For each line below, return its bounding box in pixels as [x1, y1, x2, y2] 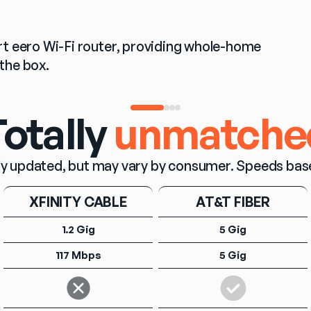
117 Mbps [55, 249, 101, 262]
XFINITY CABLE [29, 193, 127, 211]
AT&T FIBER [195, 193, 271, 211]
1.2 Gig [61, 223, 95, 237]
